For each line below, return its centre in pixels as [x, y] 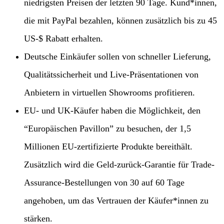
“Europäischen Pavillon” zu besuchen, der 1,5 [107, 129]
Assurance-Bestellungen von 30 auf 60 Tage [104, 183]
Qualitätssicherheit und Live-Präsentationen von [111, 75]
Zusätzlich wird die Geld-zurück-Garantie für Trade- [119, 165]
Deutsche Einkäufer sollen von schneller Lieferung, [117, 57]
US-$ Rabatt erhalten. [63, 39]
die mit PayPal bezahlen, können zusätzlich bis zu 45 [120, 21]
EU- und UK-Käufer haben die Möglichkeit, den [112, 111]
